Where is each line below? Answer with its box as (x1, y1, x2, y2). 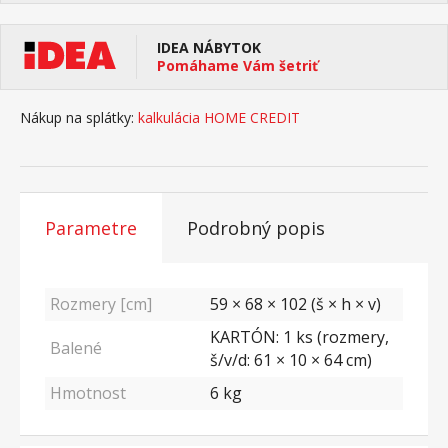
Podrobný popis (187, 216, 325, 240)
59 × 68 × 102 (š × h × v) (210, 293, 381, 315)
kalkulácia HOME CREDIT (138, 108, 300, 127)
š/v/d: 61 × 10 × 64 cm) (210, 349, 372, 371)
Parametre (45, 216, 137, 240)
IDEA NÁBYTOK (157, 38, 261, 57)
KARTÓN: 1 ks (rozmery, (210, 326, 389, 348)
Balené (50, 337, 102, 359)
